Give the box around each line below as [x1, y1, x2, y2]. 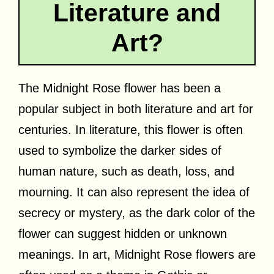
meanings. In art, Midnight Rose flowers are [18, 247, 256, 261]
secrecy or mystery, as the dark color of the [18, 206, 255, 220]
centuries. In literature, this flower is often [18, 122, 243, 136]
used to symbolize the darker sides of [18, 143, 221, 157]
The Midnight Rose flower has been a [18, 81, 221, 95]
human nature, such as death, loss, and [18, 164, 234, 178]
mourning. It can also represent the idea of [18, 185, 250, 199]
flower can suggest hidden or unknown [18, 226, 227, 240]
